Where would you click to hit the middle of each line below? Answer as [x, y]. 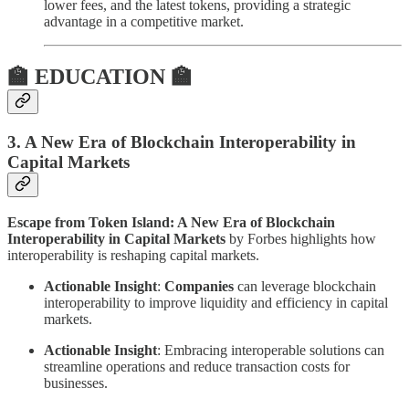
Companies [199, 286]
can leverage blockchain [305, 286]
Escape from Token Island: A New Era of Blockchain [171, 222]
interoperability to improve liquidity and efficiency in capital [216, 302]
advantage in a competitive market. [144, 22]
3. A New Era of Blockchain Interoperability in [182, 142]
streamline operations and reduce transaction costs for [197, 366]
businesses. [76, 383]
